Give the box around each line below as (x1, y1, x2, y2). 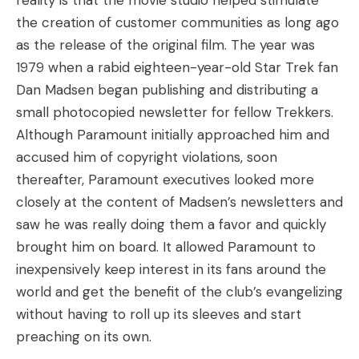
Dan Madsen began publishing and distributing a (16, 81, 318, 99)
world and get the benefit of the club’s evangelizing (16, 283, 343, 301)
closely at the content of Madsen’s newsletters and (16, 193, 343, 211)
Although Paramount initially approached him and (16, 126, 329, 143)
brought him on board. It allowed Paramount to (16, 238, 316, 256)
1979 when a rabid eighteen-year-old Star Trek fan (16, 58, 338, 76)
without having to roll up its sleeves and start (16, 305, 301, 323)
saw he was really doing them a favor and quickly (16, 216, 326, 233)
